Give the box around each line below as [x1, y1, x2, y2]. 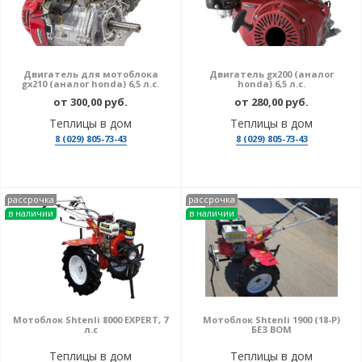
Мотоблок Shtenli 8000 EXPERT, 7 [13, 314, 168, 326]
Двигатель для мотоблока [23, 68, 158, 80]
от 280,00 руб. [234, 95, 309, 109]
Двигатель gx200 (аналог [209, 68, 334, 80]
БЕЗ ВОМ [251, 323, 292, 335]
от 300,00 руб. [53, 95, 128, 109]
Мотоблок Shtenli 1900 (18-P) [203, 314, 340, 326]
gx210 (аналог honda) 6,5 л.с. [22, 78, 159, 90]
